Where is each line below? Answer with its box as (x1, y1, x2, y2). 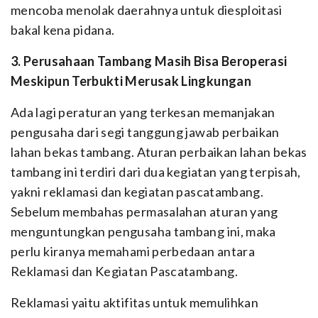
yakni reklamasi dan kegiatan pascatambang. (11, 184, 264, 199)
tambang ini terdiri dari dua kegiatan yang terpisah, (11, 164, 301, 180)
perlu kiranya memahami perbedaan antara (11, 243, 256, 259)
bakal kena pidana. (11, 22, 115, 38)
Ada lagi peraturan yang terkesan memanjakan (11, 104, 275, 120)
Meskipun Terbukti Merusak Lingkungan (11, 73, 251, 89)
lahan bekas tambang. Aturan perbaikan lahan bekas (11, 144, 307, 160)
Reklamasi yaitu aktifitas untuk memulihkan (11, 295, 259, 310)
